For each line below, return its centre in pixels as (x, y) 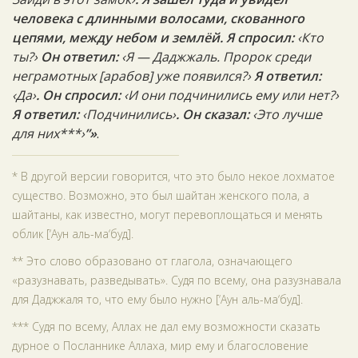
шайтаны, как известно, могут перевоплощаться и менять (167, 215)
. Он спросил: (80, 95)
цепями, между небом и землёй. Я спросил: (155, 38)
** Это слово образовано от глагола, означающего (152, 261)
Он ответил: (80, 57)
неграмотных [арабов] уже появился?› (131, 76)
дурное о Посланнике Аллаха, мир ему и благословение (160, 346)
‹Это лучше (287, 114)
